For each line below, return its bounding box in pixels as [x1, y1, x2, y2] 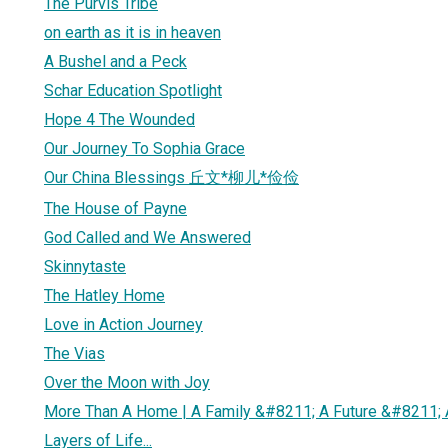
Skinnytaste [44, 256, 126, 276]
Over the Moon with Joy [44, 372, 210, 392]
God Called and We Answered [44, 227, 251, 247]
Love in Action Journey [44, 314, 203, 334]
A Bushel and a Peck [44, 51, 187, 71]
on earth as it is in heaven [44, 22, 221, 42]
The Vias [44, 343, 105, 363]
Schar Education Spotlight [44, 80, 222, 100]
